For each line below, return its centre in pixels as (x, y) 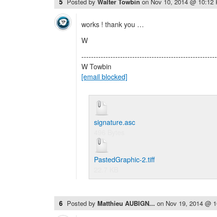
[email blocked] (104, 77)
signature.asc (115, 122)
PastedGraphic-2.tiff (124, 159)
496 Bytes (109, 132)
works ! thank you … (113, 24)
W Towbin (96, 66)
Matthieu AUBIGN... (127, 203)
